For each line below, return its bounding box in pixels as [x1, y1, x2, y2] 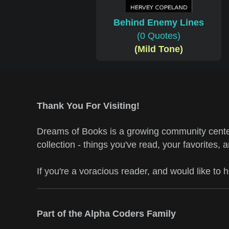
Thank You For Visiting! [37, 101, 140, 111]
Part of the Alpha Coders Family [37, 208, 176, 219]
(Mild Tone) [134, 44, 184, 55]
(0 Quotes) [137, 31, 181, 41]
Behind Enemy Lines [113, 17, 204, 28]
